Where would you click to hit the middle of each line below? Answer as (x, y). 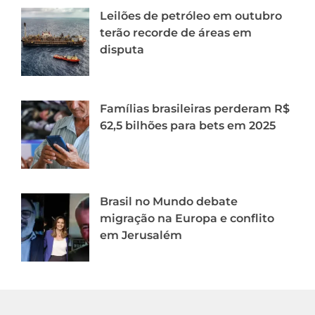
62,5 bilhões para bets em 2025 (188, 125)
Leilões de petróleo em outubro (191, 15)
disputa (122, 49)
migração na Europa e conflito (187, 218)
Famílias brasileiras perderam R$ (195, 108)
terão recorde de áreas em (176, 32)
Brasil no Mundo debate (169, 201)
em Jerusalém (141, 235)
